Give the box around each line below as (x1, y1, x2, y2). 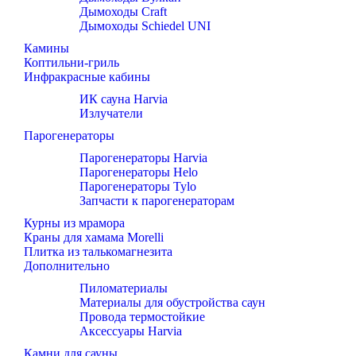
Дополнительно (24, 259, 110, 273)
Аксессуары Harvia (79, 324, 182, 339)
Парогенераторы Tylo (79, 180, 196, 194)
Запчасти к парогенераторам (79, 194, 234, 208)
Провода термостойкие (79, 310, 205, 324)
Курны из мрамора (24, 216, 125, 230)
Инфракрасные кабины (24, 70, 150, 84)
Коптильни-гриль (24, 56, 119, 70)
